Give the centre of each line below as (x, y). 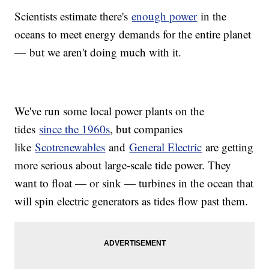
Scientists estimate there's (73, 16)
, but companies (147, 129)
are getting (228, 147)
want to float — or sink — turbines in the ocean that (134, 183)
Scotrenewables (70, 147)
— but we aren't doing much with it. (98, 52)
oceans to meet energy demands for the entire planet (133, 34)
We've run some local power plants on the (110, 111)
